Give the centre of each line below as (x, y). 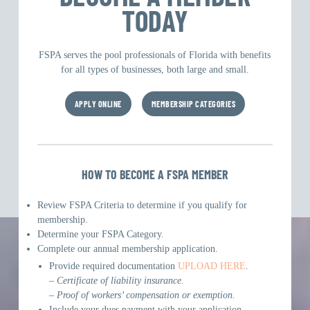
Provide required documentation (114, 266)
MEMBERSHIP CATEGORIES (193, 103)
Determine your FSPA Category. (100, 234)
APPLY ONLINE (98, 103)
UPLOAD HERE (212, 266)
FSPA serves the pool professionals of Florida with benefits (155, 55)
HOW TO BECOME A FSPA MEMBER (155, 174)
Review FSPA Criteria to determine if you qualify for (142, 205)
